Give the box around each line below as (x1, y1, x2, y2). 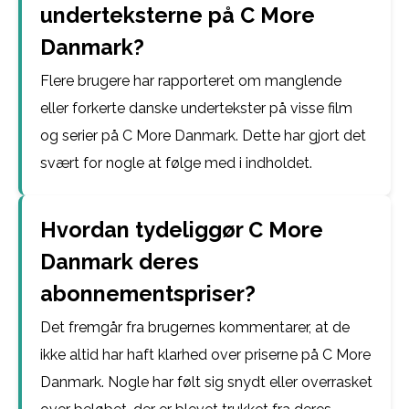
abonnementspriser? (40, 281, 256, 306)
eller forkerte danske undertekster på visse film (40, 100, 352, 117)
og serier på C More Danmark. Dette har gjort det (40, 127, 366, 144)
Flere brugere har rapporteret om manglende (40, 72, 341, 89)
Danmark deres (40, 249, 199, 274)
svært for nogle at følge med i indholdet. (40, 154, 312, 172)
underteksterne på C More (40, 3, 315, 27)
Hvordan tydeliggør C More (40, 217, 323, 242)
